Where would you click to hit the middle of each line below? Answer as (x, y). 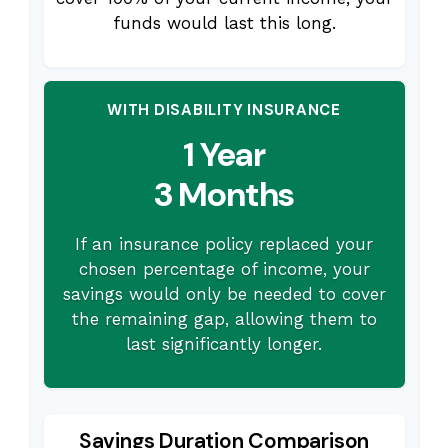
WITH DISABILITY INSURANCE (224, 110)
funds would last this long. (224, 23)
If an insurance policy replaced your (224, 244)
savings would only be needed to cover (224, 294)
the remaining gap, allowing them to (224, 319)
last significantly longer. (224, 344)
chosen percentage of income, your (224, 269)
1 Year (224, 155)
